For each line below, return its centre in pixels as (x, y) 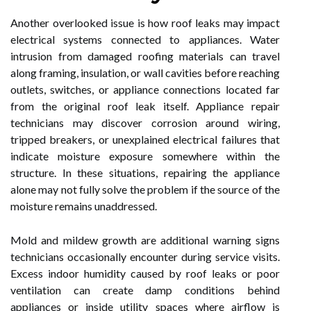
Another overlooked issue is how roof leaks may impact (145, 23)
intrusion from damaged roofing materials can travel (145, 56)
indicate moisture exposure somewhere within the (145, 156)
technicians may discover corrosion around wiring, (145, 123)
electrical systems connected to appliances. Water (145, 39)
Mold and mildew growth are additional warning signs (145, 240)
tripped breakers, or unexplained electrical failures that (145, 139)
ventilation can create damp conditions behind (145, 290)
